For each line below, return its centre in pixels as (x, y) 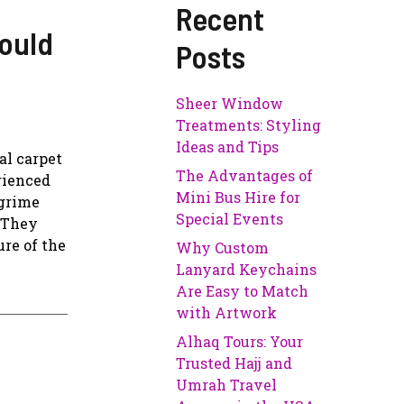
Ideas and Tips (228, 147)
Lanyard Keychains (247, 270)
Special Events (230, 219)
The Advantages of (245, 176)
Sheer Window (230, 104)
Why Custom (223, 248)
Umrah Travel (227, 385)
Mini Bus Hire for (239, 197)
